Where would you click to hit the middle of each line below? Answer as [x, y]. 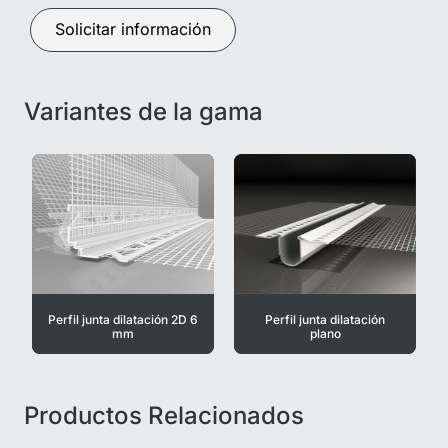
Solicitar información [133, 28]
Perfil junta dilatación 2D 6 [123, 319]
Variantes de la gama [143, 111]
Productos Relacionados [164, 415]
